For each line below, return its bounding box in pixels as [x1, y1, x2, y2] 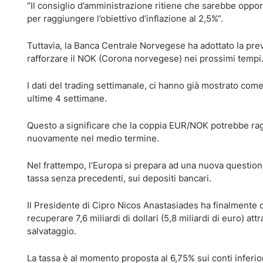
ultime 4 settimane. [26, 93, 107, 104]
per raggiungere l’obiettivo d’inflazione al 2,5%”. [26, 13, 223, 24]
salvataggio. [26, 225, 76, 237]
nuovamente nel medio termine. [26, 133, 159, 144]
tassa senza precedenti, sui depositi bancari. [26, 173, 211, 184]
